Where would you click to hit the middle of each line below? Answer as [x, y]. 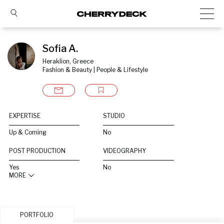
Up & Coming [28, 132]
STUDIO [114, 116]
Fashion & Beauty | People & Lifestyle [95, 70]
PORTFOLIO [37, 215]
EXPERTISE [25, 116]
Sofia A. [60, 48]
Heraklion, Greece [68, 61]
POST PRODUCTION [37, 151]
